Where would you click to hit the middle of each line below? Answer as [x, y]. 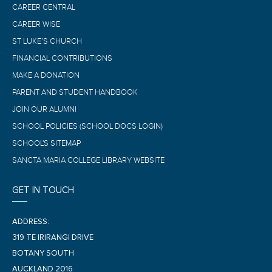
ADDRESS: [31, 222]
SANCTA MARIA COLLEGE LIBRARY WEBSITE [88, 160]
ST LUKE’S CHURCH [47, 41]
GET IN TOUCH [43, 190]
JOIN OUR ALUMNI [44, 109]
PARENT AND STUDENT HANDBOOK [75, 92]
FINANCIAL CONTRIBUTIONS [62, 58]
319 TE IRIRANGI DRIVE [53, 237]
